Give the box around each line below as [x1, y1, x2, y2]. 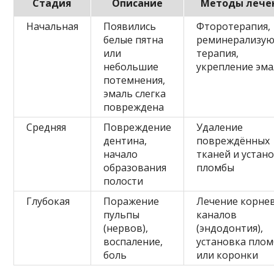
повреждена [103, 100, 165, 114]
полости [103, 174, 144, 188]
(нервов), [103, 221, 149, 235]
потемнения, [103, 73, 166, 87]
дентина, [103, 134, 147, 148]
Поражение [103, 194, 160, 209]
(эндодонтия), [196, 221, 264, 235]
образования [103, 161, 167, 175]
